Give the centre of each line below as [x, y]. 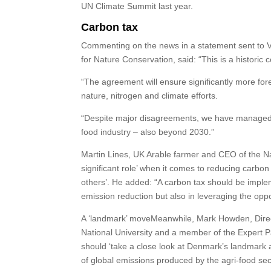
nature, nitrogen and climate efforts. [150, 96]
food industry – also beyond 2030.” [148, 132]
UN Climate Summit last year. [137, 6]
